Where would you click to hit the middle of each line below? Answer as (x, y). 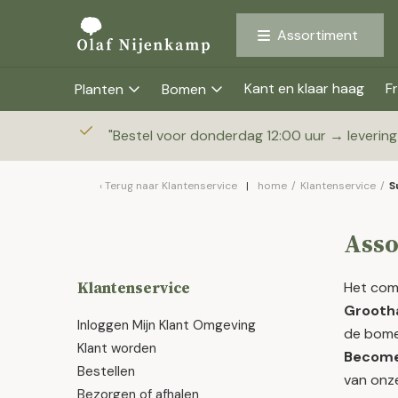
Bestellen (106, 371)
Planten (99, 89)
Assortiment (318, 35)
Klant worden (117, 348)
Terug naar (133, 186)
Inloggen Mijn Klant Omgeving (167, 325)
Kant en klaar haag (304, 88)
